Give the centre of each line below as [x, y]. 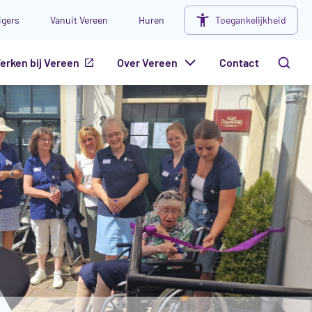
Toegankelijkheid [251, 20]
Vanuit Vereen [79, 20]
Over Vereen [147, 62]
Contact [239, 62]
